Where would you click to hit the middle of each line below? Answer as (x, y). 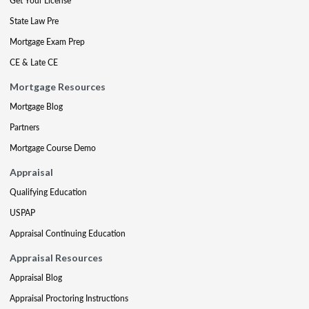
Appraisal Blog (36, 277)
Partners (24, 127)
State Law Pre (34, 21)
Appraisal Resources (56, 257)
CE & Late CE (34, 62)
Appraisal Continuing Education (68, 233)
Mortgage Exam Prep (47, 41)
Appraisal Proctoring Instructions (69, 298)
